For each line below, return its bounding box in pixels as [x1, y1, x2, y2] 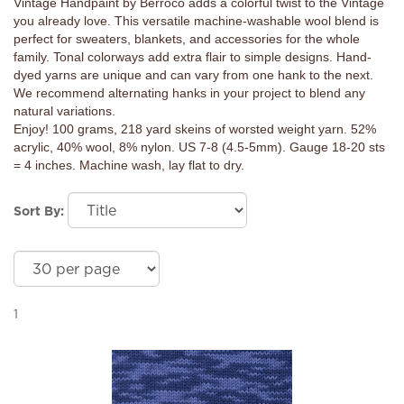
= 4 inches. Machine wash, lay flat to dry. [14, 158, 244, 172]
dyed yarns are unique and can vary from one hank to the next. [14, 68, 373, 82]
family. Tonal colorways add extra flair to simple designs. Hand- [14, 50, 372, 64]
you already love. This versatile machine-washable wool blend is [14, 14, 379, 28]
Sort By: [14, 204, 64, 218]
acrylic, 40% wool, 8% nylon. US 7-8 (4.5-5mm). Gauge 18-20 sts [14, 140, 385, 154]
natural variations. [14, 104, 115, 118]
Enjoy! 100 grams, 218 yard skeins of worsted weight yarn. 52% [14, 122, 376, 136]
